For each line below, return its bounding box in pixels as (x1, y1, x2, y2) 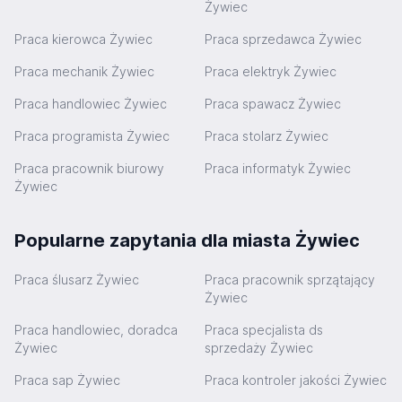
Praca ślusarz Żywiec (14, 272, 139, 287)
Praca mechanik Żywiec (14, 64, 154, 79)
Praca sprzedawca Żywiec (205, 31, 362, 47)
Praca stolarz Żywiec (205, 128, 328, 144)
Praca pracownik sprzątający (205, 272, 375, 287)
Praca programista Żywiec (14, 128, 170, 144)
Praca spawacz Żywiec (205, 96, 341, 111)
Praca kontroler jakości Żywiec (205, 372, 387, 388)
